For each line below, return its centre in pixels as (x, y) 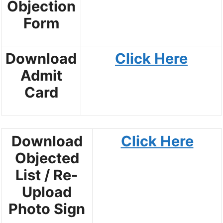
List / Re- (47, 175)
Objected (47, 158)
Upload (47, 192)
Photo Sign (47, 209)
